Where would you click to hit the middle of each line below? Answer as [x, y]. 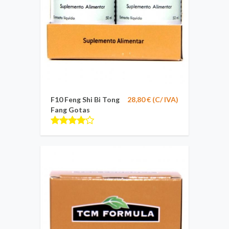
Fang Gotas [70, 110]
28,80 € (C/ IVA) [153, 99]
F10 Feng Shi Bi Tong [85, 99]
